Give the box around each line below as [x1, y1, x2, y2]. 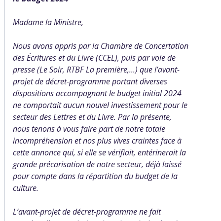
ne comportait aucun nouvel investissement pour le [13, 100, 187, 110]
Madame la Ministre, [13, 17, 83, 28]
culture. [13, 183, 38, 193]
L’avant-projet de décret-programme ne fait [13, 206, 161, 217]
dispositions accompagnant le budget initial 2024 [13, 88, 182, 99]
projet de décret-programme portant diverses [13, 76, 167, 87]
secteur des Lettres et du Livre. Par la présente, [13, 111, 172, 122]
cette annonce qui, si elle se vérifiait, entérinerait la [13, 147, 186, 158]
